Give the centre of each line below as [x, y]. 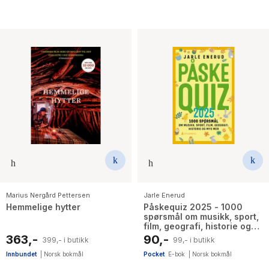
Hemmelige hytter [43, 207]
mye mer [162, 236]
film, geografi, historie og [197, 226]
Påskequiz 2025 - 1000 [193, 207]
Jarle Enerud [164, 195]
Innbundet [21, 254]
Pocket [154, 254]
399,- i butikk [66, 240]
